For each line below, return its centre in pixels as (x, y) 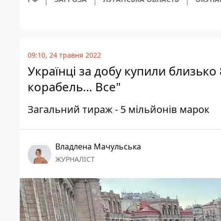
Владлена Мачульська (98, 146)
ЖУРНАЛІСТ (75, 159)
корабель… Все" (74, 86)
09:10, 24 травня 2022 (64, 55)
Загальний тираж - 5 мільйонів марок (119, 109)
